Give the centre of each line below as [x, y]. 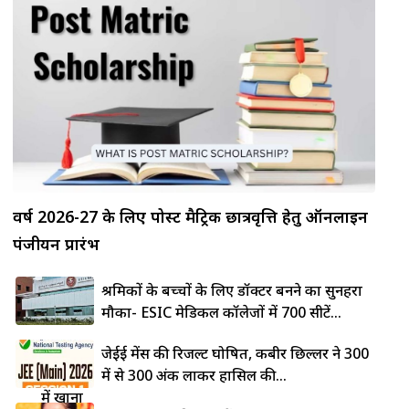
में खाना [62, 397]
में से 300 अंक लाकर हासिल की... [194, 375]
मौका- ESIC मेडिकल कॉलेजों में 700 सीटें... [222, 312]
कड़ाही [59, 375]
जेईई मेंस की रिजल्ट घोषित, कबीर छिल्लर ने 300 [236, 353]
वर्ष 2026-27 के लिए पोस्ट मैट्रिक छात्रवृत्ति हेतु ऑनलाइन [191, 216]
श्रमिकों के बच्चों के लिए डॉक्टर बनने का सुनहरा [232, 290]
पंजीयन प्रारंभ [57, 243]
